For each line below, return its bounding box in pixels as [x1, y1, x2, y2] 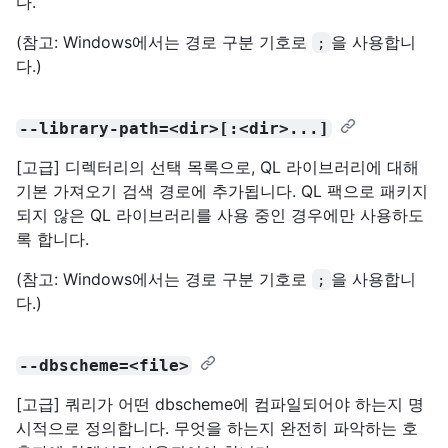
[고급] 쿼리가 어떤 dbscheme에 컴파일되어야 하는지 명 [16, 393, 424, 414]
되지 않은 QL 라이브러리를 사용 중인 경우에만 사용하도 [16, 204, 424, 225]
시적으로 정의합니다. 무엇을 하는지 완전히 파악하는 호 [16, 417, 418, 438]
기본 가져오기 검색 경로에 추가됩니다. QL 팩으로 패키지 [16, 180, 428, 201]
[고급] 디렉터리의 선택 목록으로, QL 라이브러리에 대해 [16, 156, 419, 177]
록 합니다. [16, 228, 89, 249]
